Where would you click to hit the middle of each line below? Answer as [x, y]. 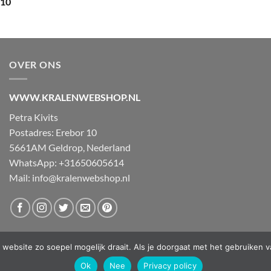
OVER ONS [35, 64]
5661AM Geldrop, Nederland [70, 148]
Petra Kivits [34, 117]
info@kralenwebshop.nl [81, 178]
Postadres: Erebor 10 [53, 132]
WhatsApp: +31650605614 [67, 163]
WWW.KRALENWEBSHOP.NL [75, 97]
